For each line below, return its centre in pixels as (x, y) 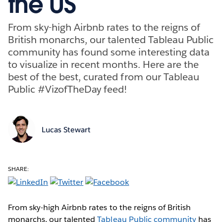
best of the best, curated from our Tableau (104, 77)
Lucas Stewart (66, 130)
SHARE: (19, 168)
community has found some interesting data (109, 52)
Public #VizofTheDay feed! (68, 89)
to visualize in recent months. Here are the (103, 64)
